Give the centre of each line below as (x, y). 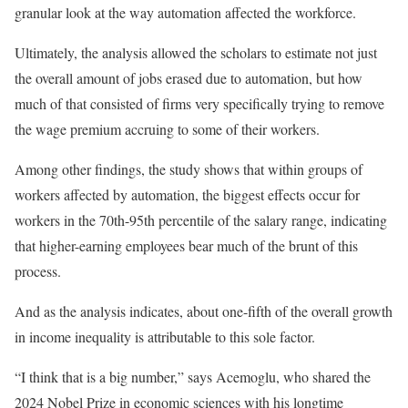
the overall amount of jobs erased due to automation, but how (189, 77)
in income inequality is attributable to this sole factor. (165, 336)
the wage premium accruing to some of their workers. (169, 128)
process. (40, 270)
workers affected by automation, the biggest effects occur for (187, 194)
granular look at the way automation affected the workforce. (188, 12)
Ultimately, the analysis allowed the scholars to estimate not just (196, 52)
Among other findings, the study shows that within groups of (189, 168)
